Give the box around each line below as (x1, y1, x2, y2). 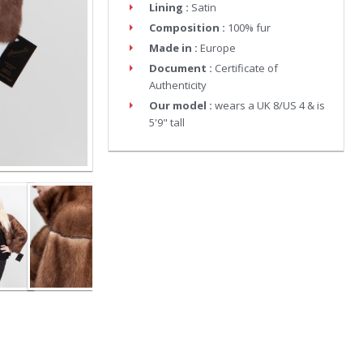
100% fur (228, 20, 271, 35)
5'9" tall (149, 115, 185, 130)
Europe (200, 41, 236, 55)
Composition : (149, 20, 225, 35)
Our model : (149, 98, 212, 113)
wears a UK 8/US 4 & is (215, 98, 325, 113)
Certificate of (215, 61, 278, 75)
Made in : (149, 41, 198, 55)
